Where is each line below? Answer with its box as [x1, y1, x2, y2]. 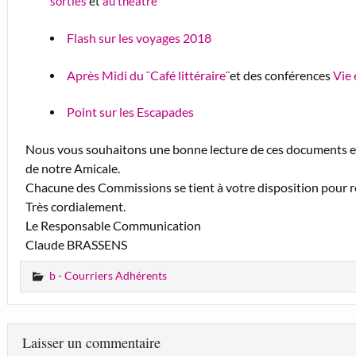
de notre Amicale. [25, 161, 121, 176]
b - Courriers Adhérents [49, 269, 168, 283]
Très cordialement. [25, 199, 126, 215]
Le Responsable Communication [25, 218, 202, 234]
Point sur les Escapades [66, 104, 194, 120]
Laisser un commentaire [21, 332, 161, 352]
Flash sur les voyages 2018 [66, 29, 211, 45]
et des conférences [229, 67, 333, 83]
